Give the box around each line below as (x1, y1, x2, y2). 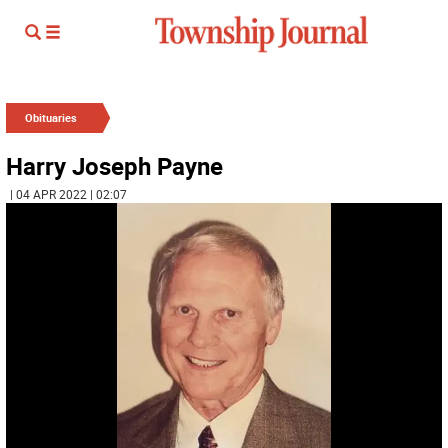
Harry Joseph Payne (6, 150, 223, 182)
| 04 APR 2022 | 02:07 (10, 186, 127, 202)
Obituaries (25, 110, 77, 125)
